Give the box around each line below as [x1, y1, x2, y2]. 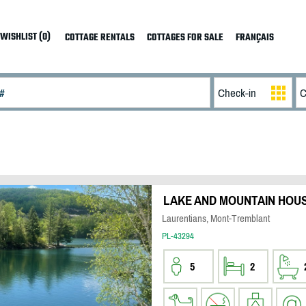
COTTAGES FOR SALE [146, 30, 223, 46]
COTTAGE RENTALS [64, 30, 135, 46]
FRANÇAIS [235, 30, 274, 46]
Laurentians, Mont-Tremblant [161, 212, 270, 224]
